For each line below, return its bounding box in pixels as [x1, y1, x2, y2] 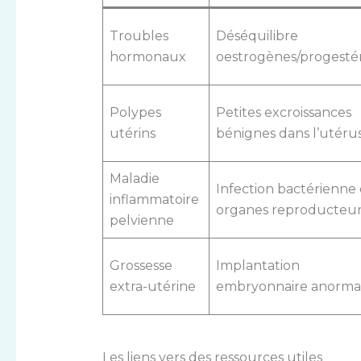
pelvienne [109, 212, 174, 228]
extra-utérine [109, 278, 196, 294]
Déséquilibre [215, 27, 298, 44]
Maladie [109, 170, 160, 186]
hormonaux [109, 48, 186, 64]
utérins [109, 125, 156, 141]
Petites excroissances [215, 104, 351, 120]
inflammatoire [109, 191, 199, 207]
